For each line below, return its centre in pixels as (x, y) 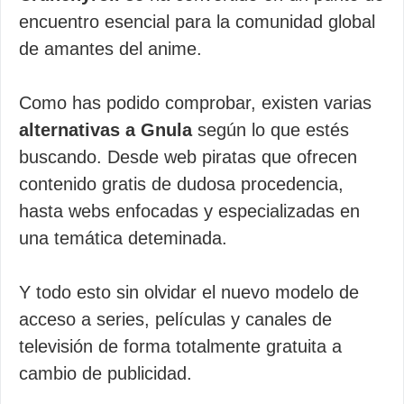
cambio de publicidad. (106, 373)
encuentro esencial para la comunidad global (197, 22)
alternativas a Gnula (106, 130)
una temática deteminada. (123, 238)
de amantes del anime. (110, 49)
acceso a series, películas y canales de (175, 319)
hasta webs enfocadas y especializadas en (189, 211)
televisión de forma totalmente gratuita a (180, 346)
